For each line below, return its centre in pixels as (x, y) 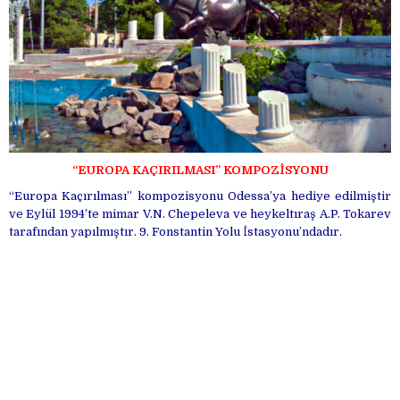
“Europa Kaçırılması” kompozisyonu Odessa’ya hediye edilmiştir (200, 196)
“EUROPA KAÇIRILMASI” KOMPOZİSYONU (200, 170)
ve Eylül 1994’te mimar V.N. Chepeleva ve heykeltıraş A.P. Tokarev (200, 213)
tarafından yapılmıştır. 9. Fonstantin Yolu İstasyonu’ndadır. (175, 231)
